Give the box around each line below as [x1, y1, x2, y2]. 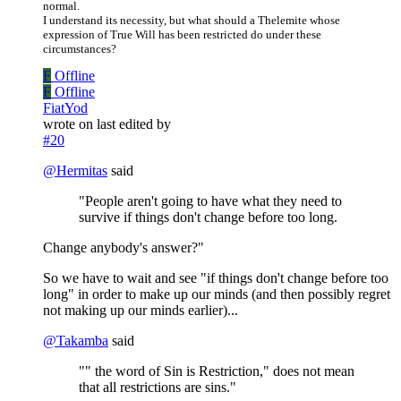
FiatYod [43, 100, 88, 116]
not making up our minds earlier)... [43, 303, 238, 319]
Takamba [56, 333, 108, 349]
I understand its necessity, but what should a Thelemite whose [43, 13, 340, 28]
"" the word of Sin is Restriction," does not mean [79, 363, 354, 380]
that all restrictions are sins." [79, 380, 236, 396]
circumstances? [43, 42, 116, 56]
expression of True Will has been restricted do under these [43, 28, 321, 42]
